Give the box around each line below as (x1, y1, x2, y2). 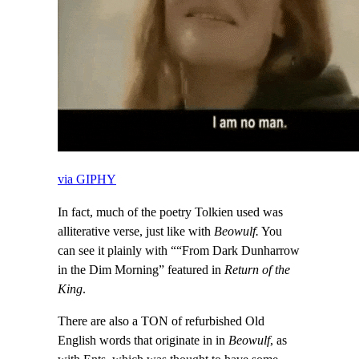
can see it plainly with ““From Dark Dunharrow (58, 243, 300, 258)
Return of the (221, 262, 290, 277)
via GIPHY (58, 172, 116, 188)
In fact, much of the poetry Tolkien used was (58, 204, 283, 220)
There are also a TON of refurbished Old (58, 313, 264, 329)
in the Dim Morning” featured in (58, 262, 221, 277)
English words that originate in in (58, 333, 228, 348)
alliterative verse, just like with (58, 224, 214, 239)
